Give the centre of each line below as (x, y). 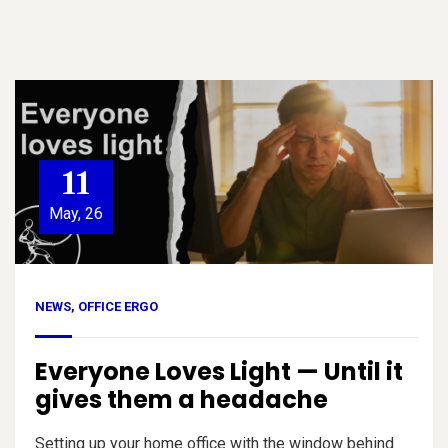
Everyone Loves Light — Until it (219, 372)
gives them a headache (181, 400)
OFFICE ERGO (118, 307)
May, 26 (76, 214)
